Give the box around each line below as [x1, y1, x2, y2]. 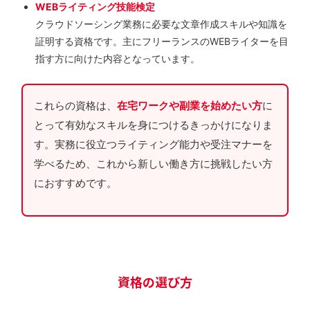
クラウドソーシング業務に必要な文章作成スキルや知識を [35, 18, 287, 30]
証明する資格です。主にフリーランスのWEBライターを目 [35, 35, 289, 48]
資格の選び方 [118, 275, 192, 291]
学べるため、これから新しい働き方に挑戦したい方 [34, 157, 273, 171]
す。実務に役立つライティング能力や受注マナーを [34, 138, 273, 152]
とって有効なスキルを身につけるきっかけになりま [34, 118, 273, 132]
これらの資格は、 [34, 99, 117, 113]
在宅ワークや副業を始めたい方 [117, 99, 262, 113]
